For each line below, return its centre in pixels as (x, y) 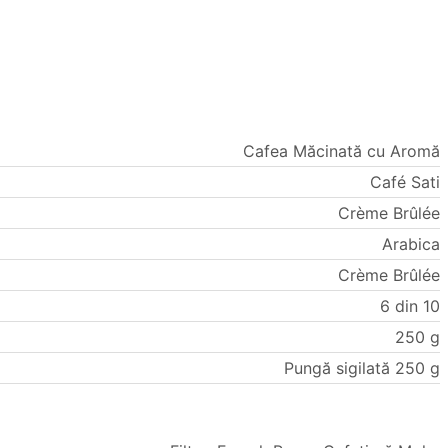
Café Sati (405, 182)
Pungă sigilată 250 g (362, 368)
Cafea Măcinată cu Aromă (341, 151)
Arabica (411, 244)
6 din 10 (410, 306)
